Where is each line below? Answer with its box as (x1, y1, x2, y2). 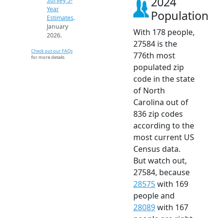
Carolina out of (133, 96, 188, 108)
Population (151, 7, 209, 23)
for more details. (31, 54, 65, 60)
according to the (133, 120, 194, 131)
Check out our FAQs (31, 47, 73, 54)
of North (133, 85, 165, 96)
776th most (133, 50, 175, 61)
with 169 (155, 178, 188, 189)
